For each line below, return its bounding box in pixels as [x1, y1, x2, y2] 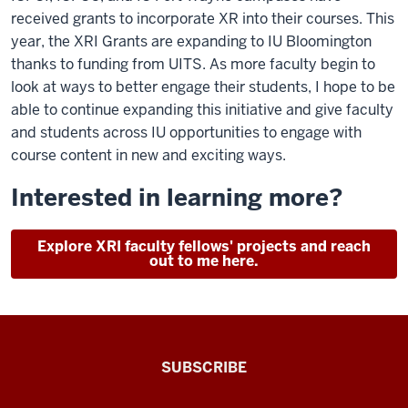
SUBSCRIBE [161, 358, 247, 377]
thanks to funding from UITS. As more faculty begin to [11, 55, 375, 74]
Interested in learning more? [11, 182, 342, 213]
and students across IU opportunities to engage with [11, 123, 362, 142]
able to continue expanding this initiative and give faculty [11, 100, 393, 119]
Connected [10, 374, 136, 405]
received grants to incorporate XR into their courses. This [11, 9, 394, 28]
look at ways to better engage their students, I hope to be [11, 77, 395, 97]
